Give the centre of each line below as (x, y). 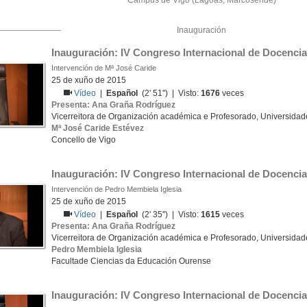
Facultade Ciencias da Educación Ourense (131, 261)
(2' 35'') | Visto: (170, 214)
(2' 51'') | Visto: (170, 93)
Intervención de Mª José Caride (104, 68)
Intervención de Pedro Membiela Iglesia (116, 189)
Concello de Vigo (84, 140)
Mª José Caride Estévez (98, 128)
